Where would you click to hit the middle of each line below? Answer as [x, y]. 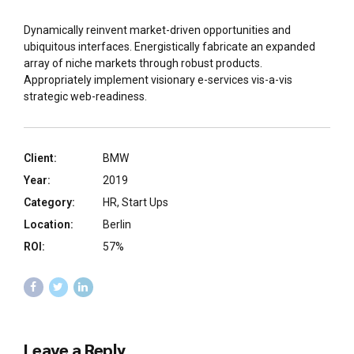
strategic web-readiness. [85, 97]
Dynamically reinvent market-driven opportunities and [157, 30]
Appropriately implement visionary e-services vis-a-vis [158, 80]
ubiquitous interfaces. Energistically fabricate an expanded [169, 47]
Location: [49, 225]
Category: [49, 203]
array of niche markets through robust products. [143, 64]
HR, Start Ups [136, 203]
